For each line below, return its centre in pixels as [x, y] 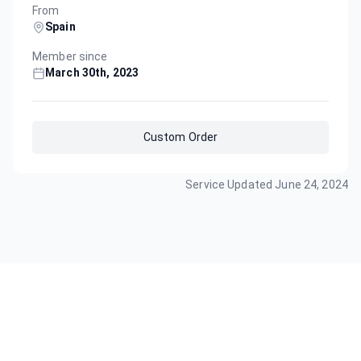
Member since [70, 56]
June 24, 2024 [311, 185]
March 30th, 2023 [92, 73]
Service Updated [230, 185]
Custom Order [180, 137]
